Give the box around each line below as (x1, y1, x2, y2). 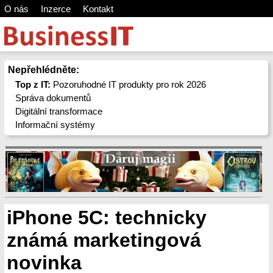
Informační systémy (15, 119, 96, 130)
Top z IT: (15, 79, 51, 90)
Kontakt (82, 4, 113, 14)
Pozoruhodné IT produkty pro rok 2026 (51, 79, 207, 90)
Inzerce (40, 4, 71, 14)
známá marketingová (7, 229, 201, 251)
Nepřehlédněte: (7, 65, 79, 75)
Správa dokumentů (15, 93, 91, 103)
